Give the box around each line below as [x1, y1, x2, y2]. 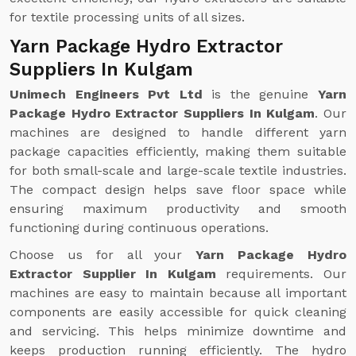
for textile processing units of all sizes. [10, 10, 245, 25]
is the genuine [202, 87, 319, 102]
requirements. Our [226, 266, 347, 281]
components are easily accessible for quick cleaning [10, 304, 346, 319]
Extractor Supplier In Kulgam [10, 266, 226, 281]
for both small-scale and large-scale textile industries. [10, 163, 346, 178]
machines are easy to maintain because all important [10, 285, 346, 300]
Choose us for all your [10, 247, 196, 262]
